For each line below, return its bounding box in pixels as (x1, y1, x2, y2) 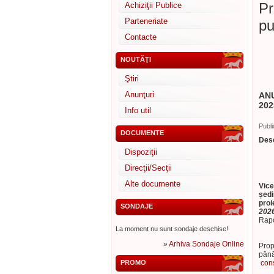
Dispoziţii (125, 147, 157, 157)
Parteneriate (125, 17, 168, 26)
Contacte (125, 32, 157, 42)
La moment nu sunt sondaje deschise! (116, 225, 228, 232)
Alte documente (125, 179, 180, 188)
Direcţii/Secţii (125, 163, 172, 172)
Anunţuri (125, 90, 154, 99)
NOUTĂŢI (120, 56, 151, 63)
